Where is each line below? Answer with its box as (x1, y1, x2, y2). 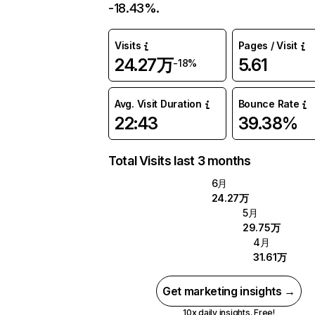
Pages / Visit (238, 39, 297, 51)
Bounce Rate (238, 98, 300, 110)
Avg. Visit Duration (115, 98, 202, 110)
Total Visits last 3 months (108, 153, 251, 168)
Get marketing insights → (162, 284, 296, 298)
